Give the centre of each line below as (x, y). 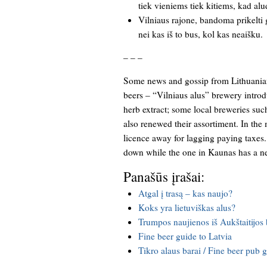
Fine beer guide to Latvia (185, 236)
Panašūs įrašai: (164, 176)
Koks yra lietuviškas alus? (187, 208)
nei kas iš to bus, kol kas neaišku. (201, 34)
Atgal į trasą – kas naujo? (185, 193)
